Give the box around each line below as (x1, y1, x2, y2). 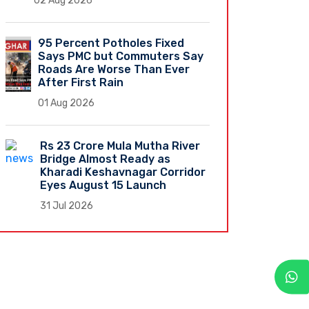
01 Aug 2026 (37, 97, 94, 109)
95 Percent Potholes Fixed (37, 36, 184, 50)
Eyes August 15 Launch (40, 178, 166, 192)
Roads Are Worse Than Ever (37, 62, 190, 76)
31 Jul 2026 (40, 199, 93, 212)
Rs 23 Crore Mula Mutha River (40, 139, 200, 152)
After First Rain (37, 75, 123, 89)
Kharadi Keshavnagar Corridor (40, 165, 206, 179)
